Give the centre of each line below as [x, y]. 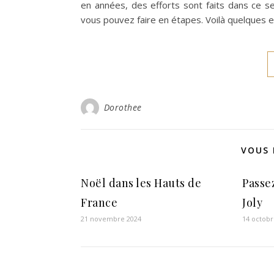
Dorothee [123, 107]
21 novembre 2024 [111, 219]
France [99, 202]
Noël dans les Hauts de [141, 183]
